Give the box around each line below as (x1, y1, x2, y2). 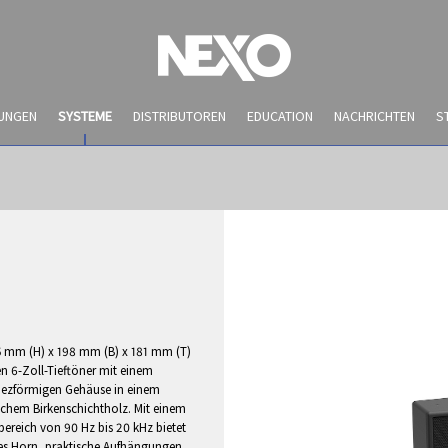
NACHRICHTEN (333, 107, 415, 125)
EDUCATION (246, 107, 313, 125)
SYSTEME (57, 107, 112, 125)
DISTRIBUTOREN (132, 107, 226, 125)
